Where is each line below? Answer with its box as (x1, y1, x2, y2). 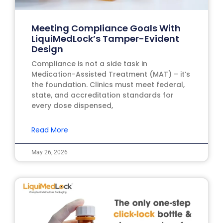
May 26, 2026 (31, 148, 68, 156)
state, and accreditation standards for (31, 90, 174, 100)
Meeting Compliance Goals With (31, 21, 181, 34)
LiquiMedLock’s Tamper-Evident (31, 32, 179, 45)
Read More (31, 124, 68, 135)
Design (31, 42, 63, 55)
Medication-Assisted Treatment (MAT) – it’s (31, 69, 190, 79)
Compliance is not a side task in (31, 58, 147, 69)
